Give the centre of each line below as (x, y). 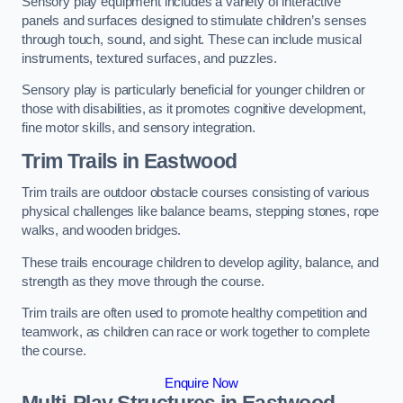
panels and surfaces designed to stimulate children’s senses (194, 20)
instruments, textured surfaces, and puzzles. (149, 58)
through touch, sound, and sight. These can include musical (192, 39)
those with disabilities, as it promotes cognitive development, (194, 109)
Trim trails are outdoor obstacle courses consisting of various (196, 193)
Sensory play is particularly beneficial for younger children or (193, 90)
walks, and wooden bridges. (102, 231)
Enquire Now (201, 383)
